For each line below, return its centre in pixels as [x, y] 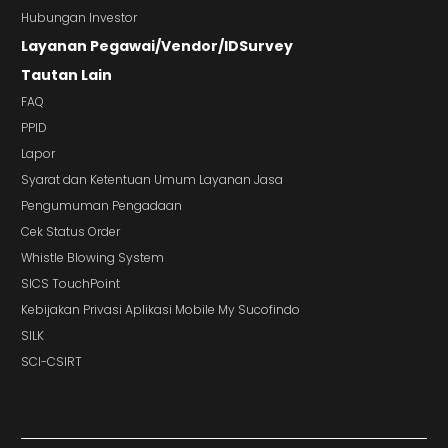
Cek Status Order [70, 232]
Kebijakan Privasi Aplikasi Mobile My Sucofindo [160, 310]
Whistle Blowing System [92, 258]
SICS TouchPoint [70, 284]
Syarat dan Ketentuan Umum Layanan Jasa [152, 180]
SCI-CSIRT [51, 362]
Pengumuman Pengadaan [101, 206]
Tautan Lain [66, 75]
